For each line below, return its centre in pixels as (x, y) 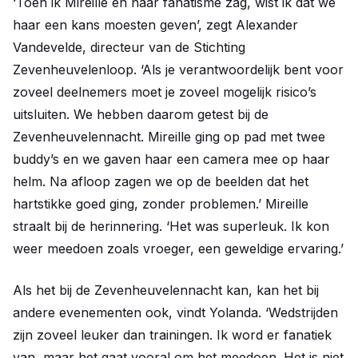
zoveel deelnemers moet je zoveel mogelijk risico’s (165, 92)
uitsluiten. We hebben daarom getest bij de (141, 115)
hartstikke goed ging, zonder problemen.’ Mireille (161, 204)
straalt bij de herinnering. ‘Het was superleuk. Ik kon (171, 227)
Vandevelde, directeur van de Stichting (129, 48)
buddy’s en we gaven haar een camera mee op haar (171, 159)
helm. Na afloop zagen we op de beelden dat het (161, 182)
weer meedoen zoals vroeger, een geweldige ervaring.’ (178, 249)
